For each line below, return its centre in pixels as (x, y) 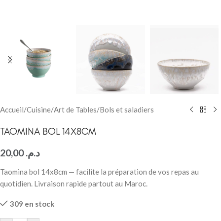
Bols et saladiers (127, 110)
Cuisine (39, 110)
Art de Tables (75, 110)
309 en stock (32, 204)
